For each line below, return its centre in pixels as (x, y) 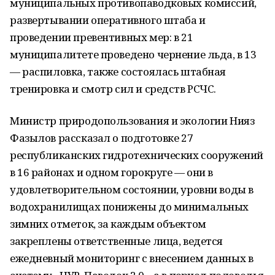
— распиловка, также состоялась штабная (118, 72)
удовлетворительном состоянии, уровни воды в (132, 189)
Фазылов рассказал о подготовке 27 (102, 138)
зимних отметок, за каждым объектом (108, 224)
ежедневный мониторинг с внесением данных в (132, 258)
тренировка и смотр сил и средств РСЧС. (113, 89)
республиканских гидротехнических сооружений (137, 155)
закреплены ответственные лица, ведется (117, 241)
